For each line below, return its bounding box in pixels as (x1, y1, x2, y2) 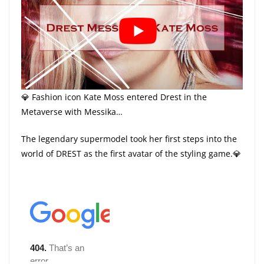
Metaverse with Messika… (21, 106, 123, 118)
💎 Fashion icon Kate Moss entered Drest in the (21, 91, 207, 103)
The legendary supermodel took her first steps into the (21, 133, 237, 145)
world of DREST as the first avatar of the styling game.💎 (21, 148, 241, 160)
